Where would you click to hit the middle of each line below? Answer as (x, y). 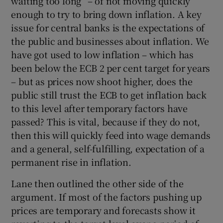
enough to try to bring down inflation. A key (106, 14)
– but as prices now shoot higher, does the (102, 81)
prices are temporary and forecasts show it (104, 210)
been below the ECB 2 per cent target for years (111, 68)
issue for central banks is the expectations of (108, 28)
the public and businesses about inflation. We (110, 41)
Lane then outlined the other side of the (97, 183)
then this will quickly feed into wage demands (111, 135)
